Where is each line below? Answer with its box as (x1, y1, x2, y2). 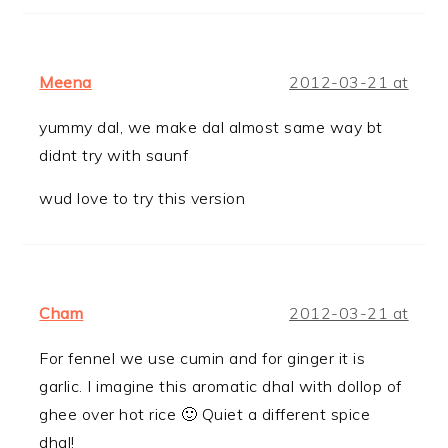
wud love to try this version (39, 187, 246, 208)
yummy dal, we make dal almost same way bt (39, 116, 383, 137)
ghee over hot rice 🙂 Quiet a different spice (39, 403, 371, 424)
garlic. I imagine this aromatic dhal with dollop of (39, 375, 402, 396)
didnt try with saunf (39, 144, 189, 165)
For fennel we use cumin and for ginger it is (39, 347, 366, 368)
